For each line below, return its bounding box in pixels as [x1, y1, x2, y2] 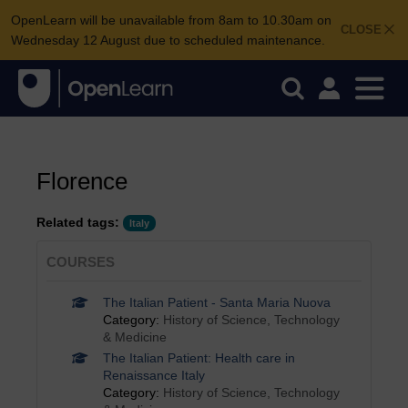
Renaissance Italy [102, 368, 205, 382]
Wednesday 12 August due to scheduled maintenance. [11, 33, 325, 47]
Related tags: [36, 215, 119, 229]
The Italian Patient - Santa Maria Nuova [102, 295, 331, 310]
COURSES [46, 254, 115, 270]
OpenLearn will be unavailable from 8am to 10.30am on [11, 13, 331, 27]
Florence [36, 168, 127, 195]
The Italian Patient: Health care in [102, 351, 295, 365]
